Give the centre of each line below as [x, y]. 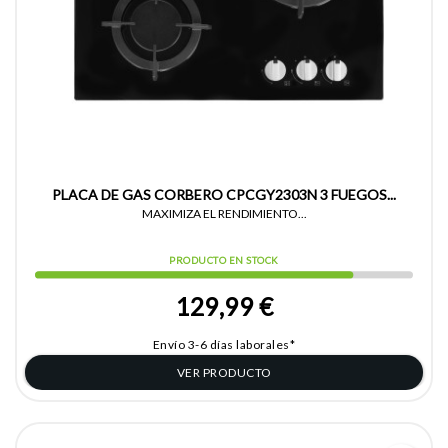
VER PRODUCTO [224, 372]
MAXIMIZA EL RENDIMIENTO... [224, 213]
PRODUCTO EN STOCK [224, 260]
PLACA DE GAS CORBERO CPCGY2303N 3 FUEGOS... [224, 194]
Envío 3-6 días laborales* [224, 344]
